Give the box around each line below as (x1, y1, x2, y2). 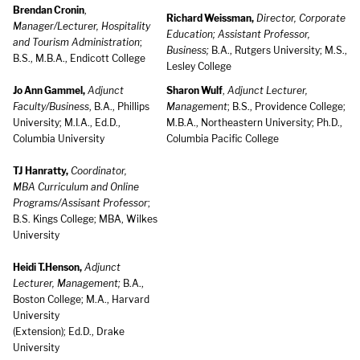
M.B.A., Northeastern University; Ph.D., (166, 117, 342, 129)
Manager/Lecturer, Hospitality (13, 20, 150, 32)
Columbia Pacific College (166, 133, 279, 145)
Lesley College (166, 60, 231, 72)
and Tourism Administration (13, 36, 140, 48)
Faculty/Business (13, 100, 89, 112)
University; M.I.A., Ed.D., (13, 117, 121, 129)
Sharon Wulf (166, 84, 223, 96)
